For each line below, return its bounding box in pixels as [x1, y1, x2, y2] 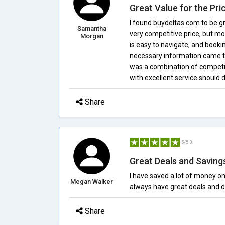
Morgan [80, 32, 103, 40]
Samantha [77, 25, 106, 32]
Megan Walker [70, 178, 114, 185]
